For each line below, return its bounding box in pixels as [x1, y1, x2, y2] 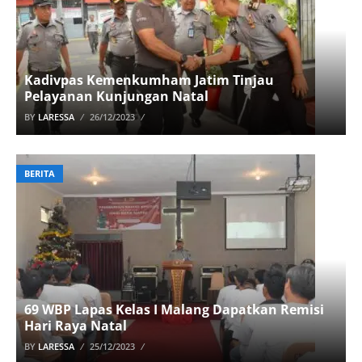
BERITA [24, 167, 55, 179]
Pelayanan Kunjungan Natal [24, 87, 208, 105]
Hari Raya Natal [24, 317, 127, 335]
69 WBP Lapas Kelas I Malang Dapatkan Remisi [24, 301, 324, 318]
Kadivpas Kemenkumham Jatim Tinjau [24, 71, 274, 89]
